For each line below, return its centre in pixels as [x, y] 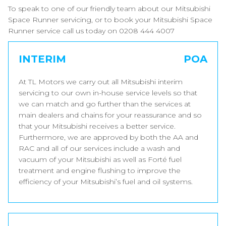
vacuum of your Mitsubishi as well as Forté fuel [100, 159]
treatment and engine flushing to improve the [100, 171]
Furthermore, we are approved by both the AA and [108, 137]
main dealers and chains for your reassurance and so [110, 115]
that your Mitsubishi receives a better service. [97, 126]
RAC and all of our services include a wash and [99, 148]
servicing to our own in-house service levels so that [108, 93]
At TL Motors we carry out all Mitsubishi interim [101, 82]
